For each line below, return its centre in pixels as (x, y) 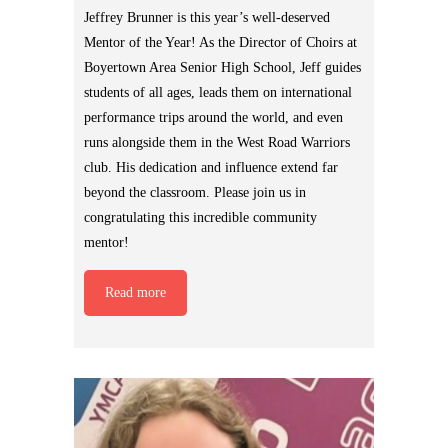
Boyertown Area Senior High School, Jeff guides (222, 68)
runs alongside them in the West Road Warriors (217, 143)
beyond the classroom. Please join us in (195, 193)
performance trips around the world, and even (213, 118)
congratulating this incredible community (200, 218)
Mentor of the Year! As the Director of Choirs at (220, 43)
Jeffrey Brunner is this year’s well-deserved (207, 18)
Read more (135, 293)
